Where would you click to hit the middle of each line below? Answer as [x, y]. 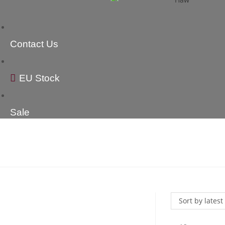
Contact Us [34, 44]
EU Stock [39, 78]
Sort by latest [201, 201]
